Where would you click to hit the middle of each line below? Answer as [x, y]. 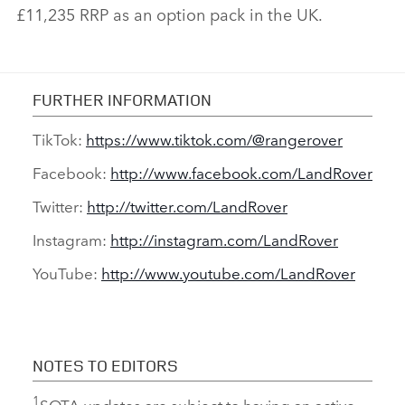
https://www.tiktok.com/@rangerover [214, 138]
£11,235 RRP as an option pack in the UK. [170, 14]
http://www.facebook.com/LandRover [241, 172]
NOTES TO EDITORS [105, 365]
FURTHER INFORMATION [122, 100]
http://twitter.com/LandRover [187, 205]
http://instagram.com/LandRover [224, 239]
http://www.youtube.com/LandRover [228, 272]
